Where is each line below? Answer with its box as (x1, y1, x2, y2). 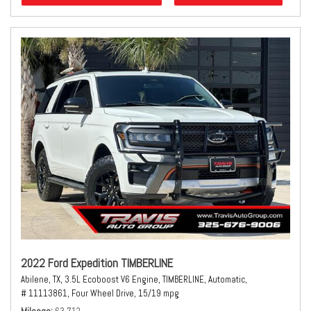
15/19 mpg (138, 287, 179, 299)
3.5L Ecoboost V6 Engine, (65, 274, 160, 285)
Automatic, (208, 274, 247, 285)
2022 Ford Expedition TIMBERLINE (21, 255, 173, 271)
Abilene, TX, (21, 274, 62, 285)
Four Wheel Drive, (72, 287, 136, 299)
